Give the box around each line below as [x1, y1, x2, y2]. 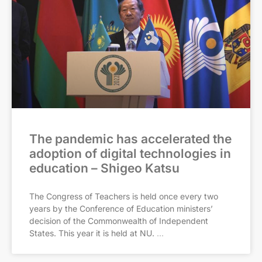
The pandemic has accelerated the [29, 132, 232, 146]
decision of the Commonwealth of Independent [29, 216, 208, 226]
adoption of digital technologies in [29, 146, 231, 161]
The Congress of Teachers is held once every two [29, 191, 218, 201]
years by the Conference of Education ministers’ [29, 204, 213, 213]
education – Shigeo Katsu [29, 161, 180, 175]
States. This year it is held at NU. [29, 228, 154, 238]
